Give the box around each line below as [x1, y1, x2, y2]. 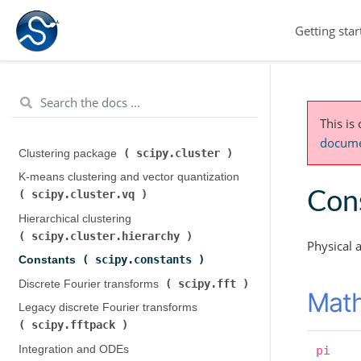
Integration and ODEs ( [18, 342, 132, 355]
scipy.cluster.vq [31, 188, 141, 201]
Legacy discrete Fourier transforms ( [18, 301, 201, 313]
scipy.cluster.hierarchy [31, 229, 186, 243]
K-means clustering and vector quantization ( [18, 171, 243, 183]
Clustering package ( [18, 147, 123, 160]
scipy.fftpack [31, 318, 122, 331]
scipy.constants [94, 253, 198, 266]
